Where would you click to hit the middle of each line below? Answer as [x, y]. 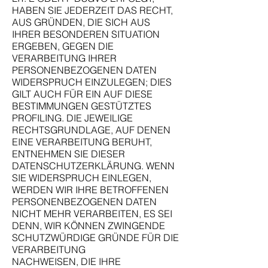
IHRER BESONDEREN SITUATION [86, 34]
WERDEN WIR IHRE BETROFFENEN [90, 190]
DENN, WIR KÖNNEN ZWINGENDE [89, 226]
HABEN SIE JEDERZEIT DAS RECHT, [92, 10]
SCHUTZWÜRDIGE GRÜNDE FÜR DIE [95, 237]
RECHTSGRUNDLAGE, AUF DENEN [91, 130]
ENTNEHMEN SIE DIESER [68, 154]
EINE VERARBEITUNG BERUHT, [82, 142]
